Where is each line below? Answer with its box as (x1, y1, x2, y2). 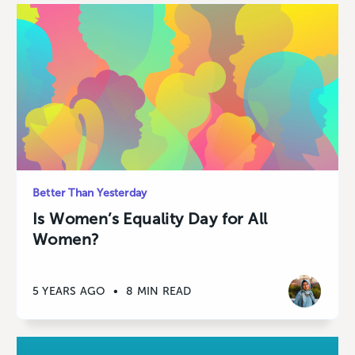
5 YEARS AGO (32, 284, 106, 298)
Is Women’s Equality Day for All (32, 209, 268, 229)
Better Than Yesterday (32, 186, 147, 200)
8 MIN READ (126, 284, 192, 298)
